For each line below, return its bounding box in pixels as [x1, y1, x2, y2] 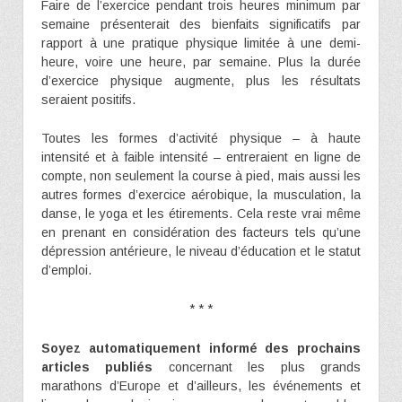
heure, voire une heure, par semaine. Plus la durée [41, 54, 361, 69]
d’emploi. [41, 262, 92, 277]
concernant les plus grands [153, 359, 362, 374]
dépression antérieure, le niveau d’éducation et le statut [41, 243, 361, 258]
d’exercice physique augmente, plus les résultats [41, 73, 361, 88]
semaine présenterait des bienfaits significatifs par [41, 16, 361, 31]
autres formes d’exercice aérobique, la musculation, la [41, 187, 361, 202]
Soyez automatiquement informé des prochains [41, 340, 361, 355]
